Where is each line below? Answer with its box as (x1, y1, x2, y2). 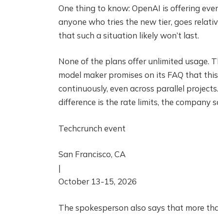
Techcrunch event (58, 123, 126, 133)
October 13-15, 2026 (58, 176, 137, 187)
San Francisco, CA (58, 149, 126, 160)
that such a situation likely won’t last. (58, 30, 199, 40)
